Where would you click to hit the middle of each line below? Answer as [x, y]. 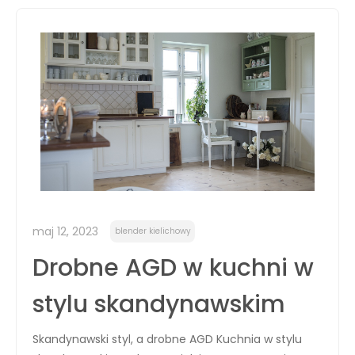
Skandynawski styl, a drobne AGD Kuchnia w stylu [167, 339]
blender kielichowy [153, 231]
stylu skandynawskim [159, 304]
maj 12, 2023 [65, 231]
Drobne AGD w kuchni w [173, 268]
